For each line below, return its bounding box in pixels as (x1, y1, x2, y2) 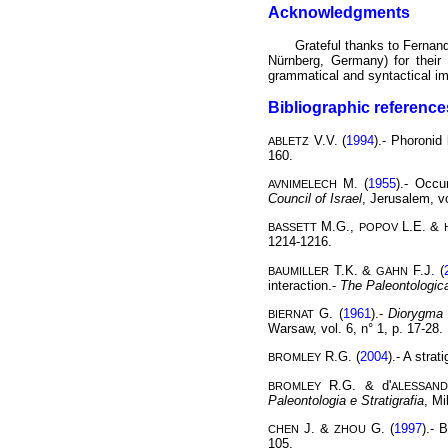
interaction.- (268, 277, 340, 293)
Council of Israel (268, 190, 362, 206)
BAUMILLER (268, 264, 329, 277)
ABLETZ (268, 134, 309, 147)
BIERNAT (268, 307, 314, 320)
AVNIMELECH (268, 177, 337, 190)
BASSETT (268, 221, 317, 234)
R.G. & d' (321, 377, 391, 393)
